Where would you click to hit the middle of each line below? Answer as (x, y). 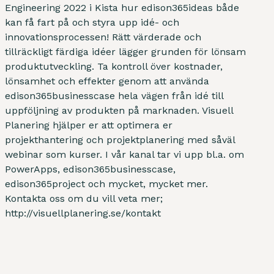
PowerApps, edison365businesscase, (90, 169)
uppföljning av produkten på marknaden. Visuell (119, 110)
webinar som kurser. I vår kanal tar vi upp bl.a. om (124, 154)
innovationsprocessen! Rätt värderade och (103, 37)
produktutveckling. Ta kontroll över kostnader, (114, 66)
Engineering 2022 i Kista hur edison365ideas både (122, 7)
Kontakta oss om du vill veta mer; (84, 198)
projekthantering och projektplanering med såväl (120, 139)
